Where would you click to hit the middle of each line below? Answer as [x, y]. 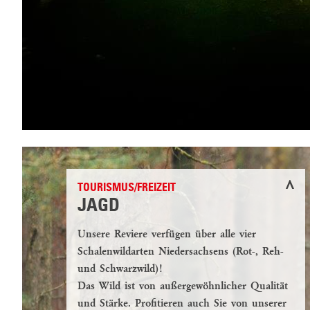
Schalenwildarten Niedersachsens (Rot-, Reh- [181, 252]
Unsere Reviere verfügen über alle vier [167, 235]
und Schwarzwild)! [120, 270]
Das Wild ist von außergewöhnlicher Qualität [183, 287]
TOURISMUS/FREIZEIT [127, 189]
